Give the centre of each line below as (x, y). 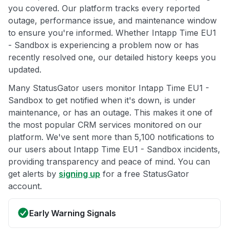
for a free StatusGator (145, 174)
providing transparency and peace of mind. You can (109, 162)
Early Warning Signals (73, 213)
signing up (79, 174)
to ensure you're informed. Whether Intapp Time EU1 (112, 33)
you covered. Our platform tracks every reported (104, 8)
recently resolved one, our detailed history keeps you (112, 58)
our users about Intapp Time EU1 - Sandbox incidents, (114, 150)
